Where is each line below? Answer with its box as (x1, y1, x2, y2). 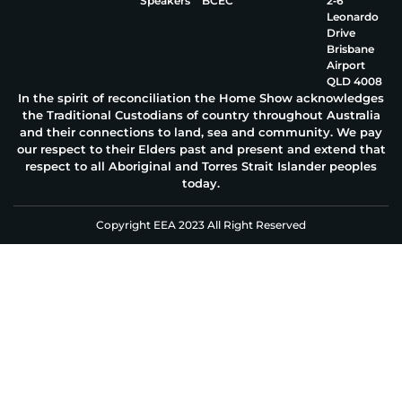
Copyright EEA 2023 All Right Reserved (96, 217, 306, 232)
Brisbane (326, 42, 374, 57)
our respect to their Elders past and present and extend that (16, 142, 386, 157)
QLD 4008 (326, 74, 382, 89)
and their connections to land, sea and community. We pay (20, 125, 382, 140)
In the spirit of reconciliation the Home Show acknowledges (18, 91, 384, 106)
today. (182, 176, 220, 191)
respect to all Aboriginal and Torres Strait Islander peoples (25, 159, 377, 174)
